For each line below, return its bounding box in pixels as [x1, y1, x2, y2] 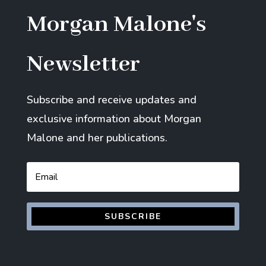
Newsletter [26, 49, 140, 79]
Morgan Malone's [26, 9, 206, 39]
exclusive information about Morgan [26, 111, 201, 126]
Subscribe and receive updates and [26, 92, 197, 107]
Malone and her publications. [26, 130, 167, 145]
